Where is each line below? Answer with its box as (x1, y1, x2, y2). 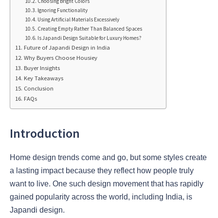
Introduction (10, 125, 80, 141)
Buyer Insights (23, 64, 60, 72)
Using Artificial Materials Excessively (37, 16, 120, 23)
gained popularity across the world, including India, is (10, 193, 192, 201)
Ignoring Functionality (37, 6, 88, 14)
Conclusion (23, 84, 54, 92)
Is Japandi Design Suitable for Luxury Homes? (37, 34, 142, 41)
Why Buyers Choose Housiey (23, 54, 97, 61)
